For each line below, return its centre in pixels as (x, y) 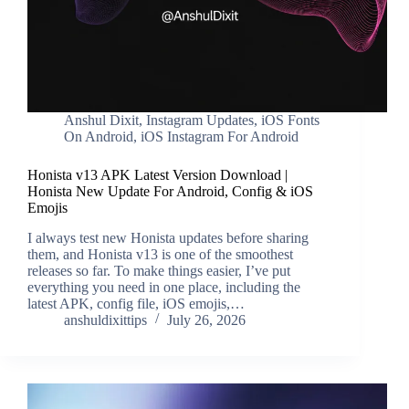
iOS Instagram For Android (220, 137)
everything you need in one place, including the (164, 288)
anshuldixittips (105, 320)
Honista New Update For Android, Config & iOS (170, 192)
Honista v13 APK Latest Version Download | (157, 175)
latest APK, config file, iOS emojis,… (136, 304)
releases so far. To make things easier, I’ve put (159, 271)
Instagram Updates (200, 121)
